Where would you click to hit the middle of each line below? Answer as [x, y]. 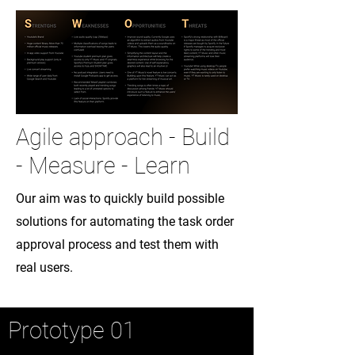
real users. [44, 267]
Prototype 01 [72, 330]
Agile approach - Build [123, 137]
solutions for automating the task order [125, 221]
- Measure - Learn [103, 166]
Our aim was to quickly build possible [120, 198]
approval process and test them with [117, 244]
